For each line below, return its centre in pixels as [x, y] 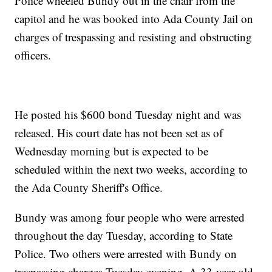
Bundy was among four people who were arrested [130, 217]
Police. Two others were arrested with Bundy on [126, 253]
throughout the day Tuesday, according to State [124, 235]
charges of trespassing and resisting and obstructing [134, 36]
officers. [33, 55]
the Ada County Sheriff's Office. [89, 187]
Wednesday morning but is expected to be [112, 151]
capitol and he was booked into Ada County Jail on [134, 18]
